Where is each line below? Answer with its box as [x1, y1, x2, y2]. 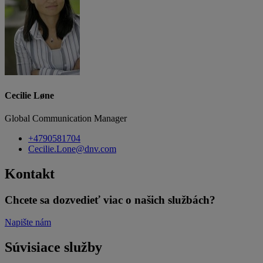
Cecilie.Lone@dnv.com [28, 143, 116, 154]
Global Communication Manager [5, 113, 127, 123]
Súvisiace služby [5, 240, 102, 255]
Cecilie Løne [5, 90, 54, 100]
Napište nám [5, 217, 51, 228]
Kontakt [5, 166, 55, 181]
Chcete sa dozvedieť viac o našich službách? [5, 193, 215, 206]
